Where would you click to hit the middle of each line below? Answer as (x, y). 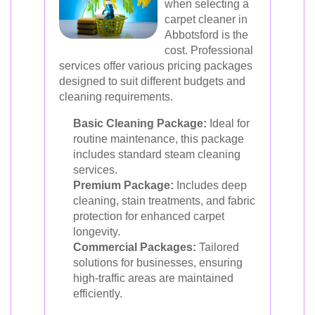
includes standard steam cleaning (157, 154)
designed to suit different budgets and (152, 81)
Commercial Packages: (135, 247)
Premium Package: (123, 185)
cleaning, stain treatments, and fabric (164, 201)
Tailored (218, 247)
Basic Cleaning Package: (140, 123)
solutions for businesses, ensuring (158, 263)
